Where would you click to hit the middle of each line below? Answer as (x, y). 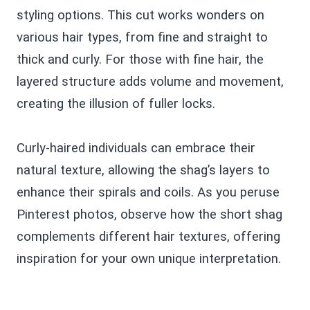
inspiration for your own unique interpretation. (149, 259)
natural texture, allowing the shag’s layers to (143, 170)
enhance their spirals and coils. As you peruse (148, 192)
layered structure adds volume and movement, (150, 82)
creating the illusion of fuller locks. (116, 104)
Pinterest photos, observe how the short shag (149, 215)
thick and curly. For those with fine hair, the (140, 60)
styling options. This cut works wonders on (140, 15)
